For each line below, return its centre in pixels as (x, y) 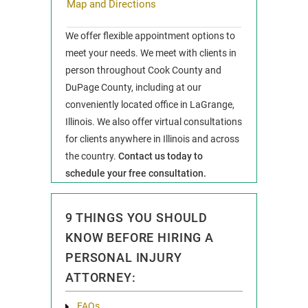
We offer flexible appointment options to (150, 36)
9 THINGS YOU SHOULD (137, 218)
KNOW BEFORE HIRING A (140, 238)
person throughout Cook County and (143, 70)
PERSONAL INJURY (124, 257)
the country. (92, 156)
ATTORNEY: (101, 277)
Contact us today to (161, 156)
